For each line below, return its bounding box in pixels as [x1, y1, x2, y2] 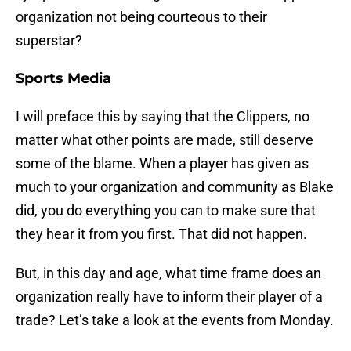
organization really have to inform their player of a [16, 288, 323, 306]
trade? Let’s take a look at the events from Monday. [16, 312, 334, 329]
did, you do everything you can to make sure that [16, 202, 316, 219]
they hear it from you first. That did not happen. [16, 226, 307, 243]
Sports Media [16, 70, 111, 88]
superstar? [16, 32, 82, 49]
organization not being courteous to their [16, 9, 267, 26]
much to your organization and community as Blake [16, 179, 334, 196]
